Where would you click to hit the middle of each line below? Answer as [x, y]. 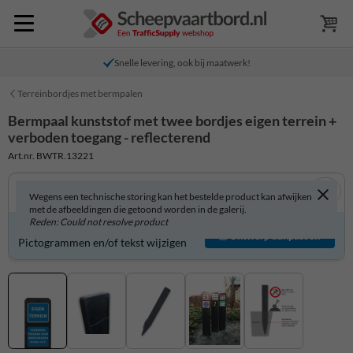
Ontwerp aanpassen [275, 236]
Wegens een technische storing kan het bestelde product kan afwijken [171, 196]
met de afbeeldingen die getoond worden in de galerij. [138, 209]
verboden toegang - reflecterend [109, 137]
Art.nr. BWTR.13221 [51, 155]
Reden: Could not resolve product [98, 221]
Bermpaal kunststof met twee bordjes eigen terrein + [172, 121]
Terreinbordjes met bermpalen [80, 93]
